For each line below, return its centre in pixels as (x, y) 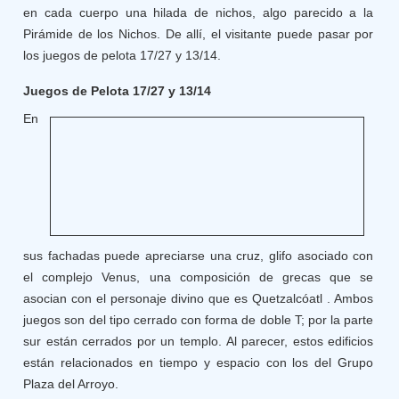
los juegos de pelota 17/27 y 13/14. (122, 55)
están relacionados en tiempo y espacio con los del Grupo (199, 362)
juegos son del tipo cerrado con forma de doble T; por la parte (199, 320)
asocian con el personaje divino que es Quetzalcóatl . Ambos (199, 298)
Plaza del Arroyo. (71, 384)
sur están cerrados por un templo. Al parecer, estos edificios (199, 341)
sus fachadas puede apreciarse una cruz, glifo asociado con (199, 256)
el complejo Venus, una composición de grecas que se (199, 277)
